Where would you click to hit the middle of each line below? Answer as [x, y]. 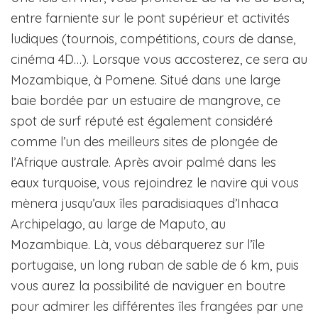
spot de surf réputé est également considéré [142, 121]
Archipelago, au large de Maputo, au [118, 224]
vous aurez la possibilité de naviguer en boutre [148, 286]
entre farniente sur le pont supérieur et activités [150, 18]
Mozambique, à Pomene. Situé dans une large [146, 80]
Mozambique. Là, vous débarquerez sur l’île [138, 245]
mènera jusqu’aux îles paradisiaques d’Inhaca [144, 204]
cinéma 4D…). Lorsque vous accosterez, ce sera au [159, 60]
